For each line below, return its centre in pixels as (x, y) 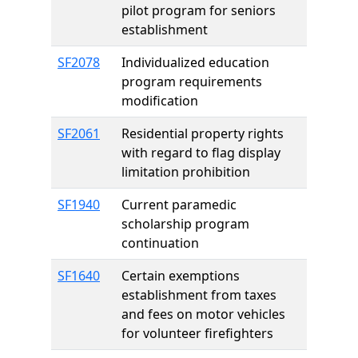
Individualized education (195, 62)
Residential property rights (203, 133)
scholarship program (185, 224)
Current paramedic (179, 205)
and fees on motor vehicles (203, 314)
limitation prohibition (186, 172)
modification (160, 101)
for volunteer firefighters (197, 333)
